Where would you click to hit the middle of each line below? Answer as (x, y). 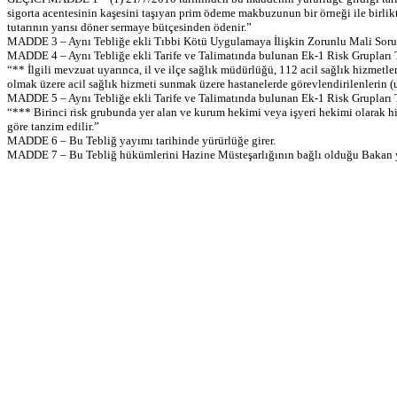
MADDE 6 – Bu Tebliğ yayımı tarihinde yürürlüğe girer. (141, 140)
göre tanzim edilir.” (53, 126)
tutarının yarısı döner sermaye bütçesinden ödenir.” (129, 27)
